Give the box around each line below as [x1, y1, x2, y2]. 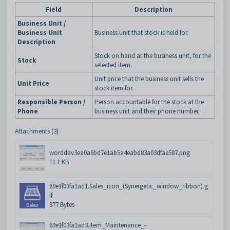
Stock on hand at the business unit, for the [94, 51, 211, 61]
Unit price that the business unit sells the [94, 74, 204, 84]
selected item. [94, 61, 132, 70]
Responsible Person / [17, 98, 85, 107]
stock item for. [94, 84, 133, 93]
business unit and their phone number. [94, 107, 200, 116]
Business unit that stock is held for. [94, 28, 188, 37]
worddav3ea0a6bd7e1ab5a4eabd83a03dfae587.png [49, 148, 190, 158]
